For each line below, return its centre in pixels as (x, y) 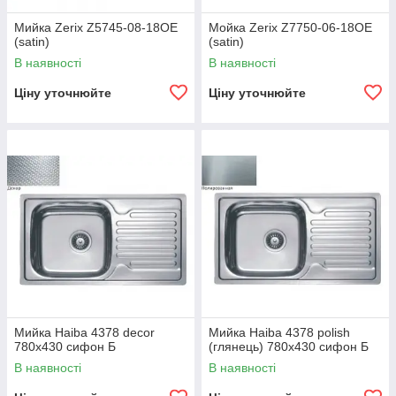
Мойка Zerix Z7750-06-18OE (290, 27)
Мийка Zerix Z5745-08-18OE (96, 27)
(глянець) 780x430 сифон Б (289, 346)
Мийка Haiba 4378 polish (279, 332)
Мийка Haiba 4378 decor (84, 332)
